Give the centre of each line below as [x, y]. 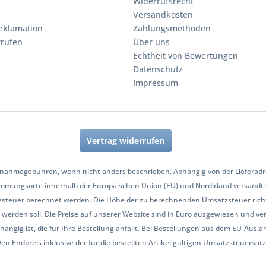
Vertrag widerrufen [126, 140]
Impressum [156, 83]
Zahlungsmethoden [172, 28]
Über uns [151, 42]
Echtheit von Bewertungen [186, 56]
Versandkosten [163, 15]
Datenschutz [158, 69]
